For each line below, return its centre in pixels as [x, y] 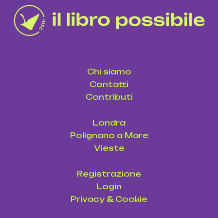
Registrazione [109, 174]
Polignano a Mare [109, 136]
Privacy [88, 200]
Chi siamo [109, 72]
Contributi [109, 97]
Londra [109, 123]
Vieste [109, 148]
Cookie [131, 200]
